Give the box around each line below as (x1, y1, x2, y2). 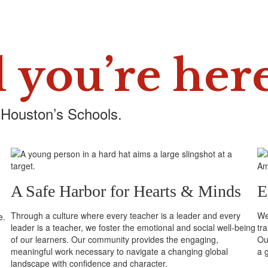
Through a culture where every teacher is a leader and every (11, 209, 241, 221)
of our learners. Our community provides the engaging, (11, 233, 219, 245)
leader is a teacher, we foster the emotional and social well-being (11, 221, 256, 233)
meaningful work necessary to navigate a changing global (11, 245, 229, 257)
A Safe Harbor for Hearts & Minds (11, 182, 242, 200)
